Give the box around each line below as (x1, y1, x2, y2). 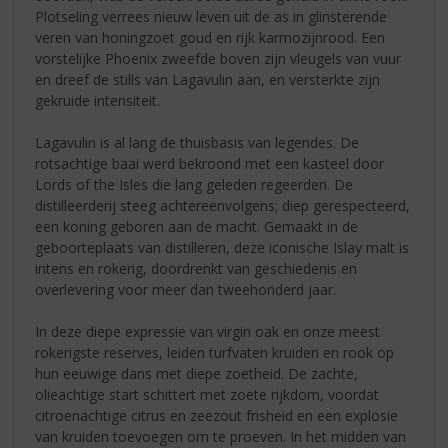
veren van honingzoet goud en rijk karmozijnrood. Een (35, 27, 386, 47)
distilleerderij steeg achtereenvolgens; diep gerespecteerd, (35, 195, 411, 215)
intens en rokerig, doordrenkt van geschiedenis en (35, 258, 358, 278)
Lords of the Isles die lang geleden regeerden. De (35, 174, 354, 194)
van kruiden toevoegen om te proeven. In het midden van (35, 426, 407, 446)
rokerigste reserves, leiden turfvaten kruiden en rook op (35, 342, 395, 362)
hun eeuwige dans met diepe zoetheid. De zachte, (35, 363, 359, 383)
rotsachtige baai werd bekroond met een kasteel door (35, 153, 385, 173)
